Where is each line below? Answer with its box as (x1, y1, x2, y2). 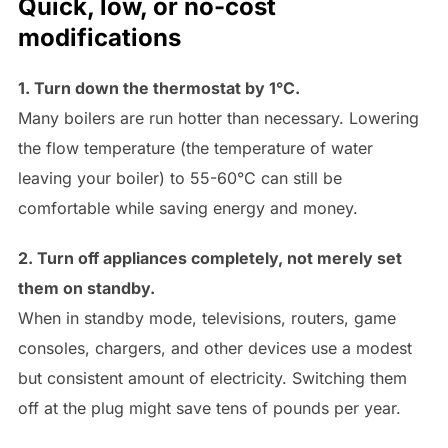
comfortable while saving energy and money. (17, 197, 358, 218)
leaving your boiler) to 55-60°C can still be (17, 167, 342, 188)
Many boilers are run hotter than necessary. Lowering (17, 107, 419, 128)
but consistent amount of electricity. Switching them (17, 367, 407, 388)
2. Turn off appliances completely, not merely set (17, 247, 402, 268)
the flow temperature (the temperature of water (17, 137, 373, 158)
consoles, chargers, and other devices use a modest (17, 337, 412, 358)
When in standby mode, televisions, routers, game (17, 307, 396, 328)
